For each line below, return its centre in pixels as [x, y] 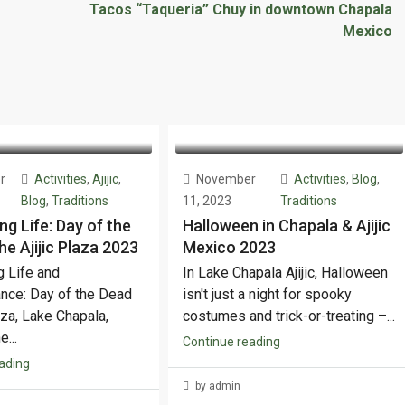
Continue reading [232, 341]
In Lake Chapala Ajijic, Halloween [286, 272]
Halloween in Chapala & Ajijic [287, 225]
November [225, 179]
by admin [217, 386]
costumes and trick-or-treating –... [289, 316]
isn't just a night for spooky [268, 294]
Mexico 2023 [230, 247]
